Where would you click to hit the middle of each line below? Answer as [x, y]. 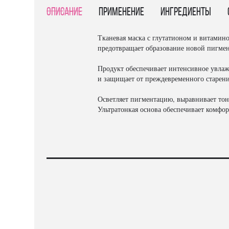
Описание [65, 13]
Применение [122, 13]
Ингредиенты [186, 13]
